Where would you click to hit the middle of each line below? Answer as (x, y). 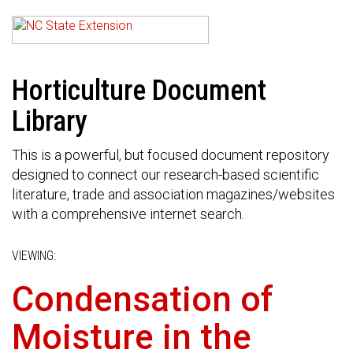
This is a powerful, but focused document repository (171, 155)
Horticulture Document (139, 91)
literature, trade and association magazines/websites (173, 194)
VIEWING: (34, 256)
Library (50, 121)
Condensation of (143, 299)
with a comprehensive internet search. (128, 214)
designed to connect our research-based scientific (165, 175)
